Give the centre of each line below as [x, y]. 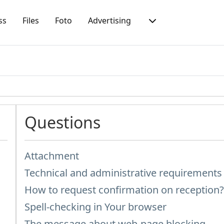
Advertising [109, 20]
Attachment [52, 156]
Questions [63, 122]
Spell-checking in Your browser [96, 207]
